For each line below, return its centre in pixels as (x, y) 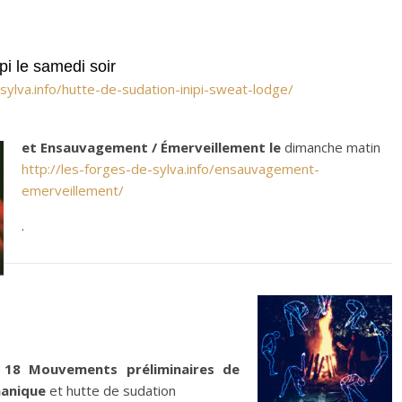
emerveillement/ (73, 190)
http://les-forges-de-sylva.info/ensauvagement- (170, 169)
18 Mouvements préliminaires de (122, 369)
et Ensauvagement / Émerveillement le (151, 147)
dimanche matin (331, 147)
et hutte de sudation (111, 390)
